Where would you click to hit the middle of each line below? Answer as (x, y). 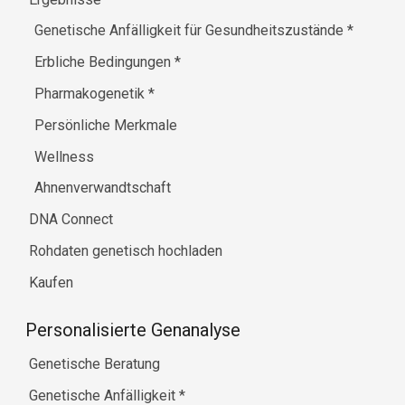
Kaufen (51, 282)
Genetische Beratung (94, 364)
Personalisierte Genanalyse (133, 330)
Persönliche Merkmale (106, 125)
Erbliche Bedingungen (105, 62)
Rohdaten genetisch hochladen (126, 250)
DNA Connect (71, 220)
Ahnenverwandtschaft (103, 188)
